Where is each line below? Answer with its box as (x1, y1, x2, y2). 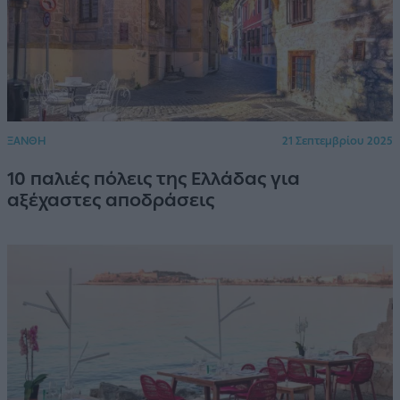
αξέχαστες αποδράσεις (7, 188, 214, 211)
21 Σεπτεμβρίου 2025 (282, 134, 393, 147)
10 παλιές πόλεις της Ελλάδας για (7, 167, 300, 189)
